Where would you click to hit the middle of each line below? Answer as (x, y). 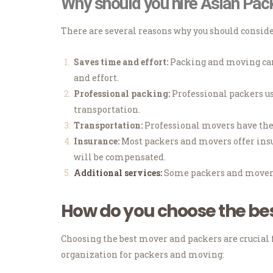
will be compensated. (120, 157)
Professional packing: (122, 94)
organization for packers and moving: (143, 255)
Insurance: (97, 141)
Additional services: (118, 173)
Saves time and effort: (121, 62)
